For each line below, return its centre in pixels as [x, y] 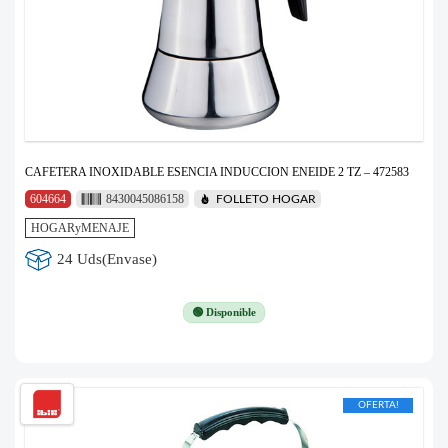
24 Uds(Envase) [107, 259]
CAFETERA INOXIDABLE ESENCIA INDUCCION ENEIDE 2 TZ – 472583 [217, 171]
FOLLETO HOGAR [265, 198]
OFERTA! [378, 404]
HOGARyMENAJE [80, 227]
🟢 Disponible [224, 311]
